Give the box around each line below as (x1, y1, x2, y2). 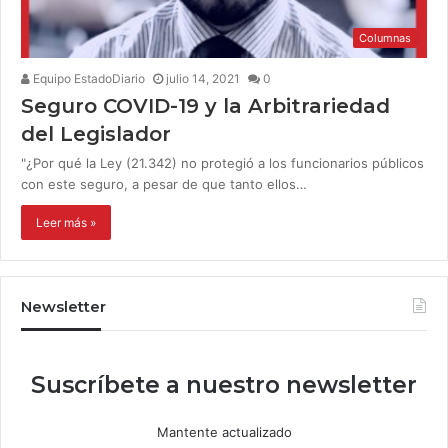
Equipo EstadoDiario (30, 71, 145, 87)
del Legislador (21, 122, 171, 147)
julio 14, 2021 (166, 71, 240, 87)
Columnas (359, 31, 411, 46)
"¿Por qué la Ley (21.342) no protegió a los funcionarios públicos (21, 155, 424, 172)
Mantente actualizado (156, 424, 292, 441)
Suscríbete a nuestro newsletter (31, 371, 417, 400)
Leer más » (36, 215, 96, 231)
